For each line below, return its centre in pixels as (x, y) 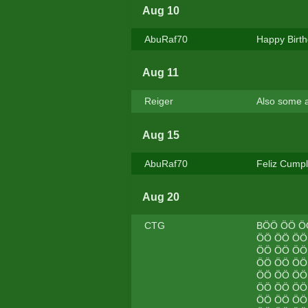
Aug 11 (160, 73)
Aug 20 (161, 197)
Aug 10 (161, 10)
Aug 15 (161, 135)
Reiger (158, 101)
